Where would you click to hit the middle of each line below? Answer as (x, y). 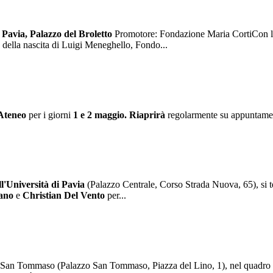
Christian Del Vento (64, 196)
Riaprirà (147, 115)
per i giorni (50, 115)
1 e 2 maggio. (100, 115)
